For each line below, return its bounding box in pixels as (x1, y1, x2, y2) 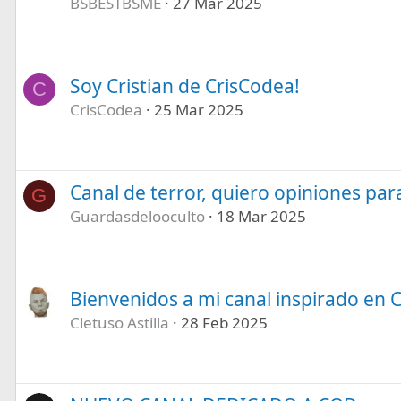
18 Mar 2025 (216, 205, 306, 226)
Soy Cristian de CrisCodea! (69, 73, 300, 98)
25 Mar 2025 (153, 98, 243, 120)
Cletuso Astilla (69, 311, 169, 333)
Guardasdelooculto (69, 205, 205, 226)
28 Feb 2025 (180, 311, 268, 333)
